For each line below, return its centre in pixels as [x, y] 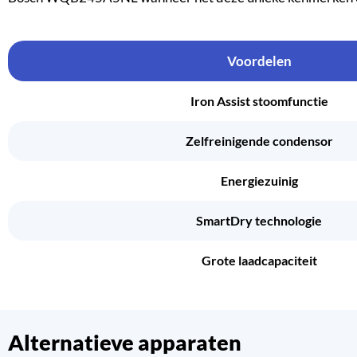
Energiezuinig [259, 181]
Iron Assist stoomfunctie [259, 101]
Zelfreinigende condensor [259, 141]
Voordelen [259, 61]
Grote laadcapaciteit [259, 261]
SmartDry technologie [259, 221]
